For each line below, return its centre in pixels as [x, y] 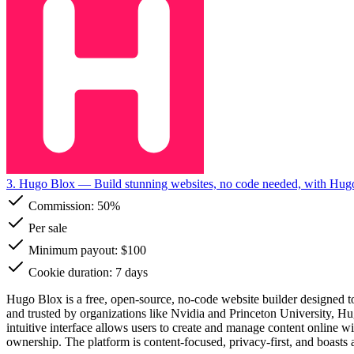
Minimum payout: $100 [86, 250]
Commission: [61, 205]
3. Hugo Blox [41, 183]
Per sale [46, 228]
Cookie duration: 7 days [87, 272]
